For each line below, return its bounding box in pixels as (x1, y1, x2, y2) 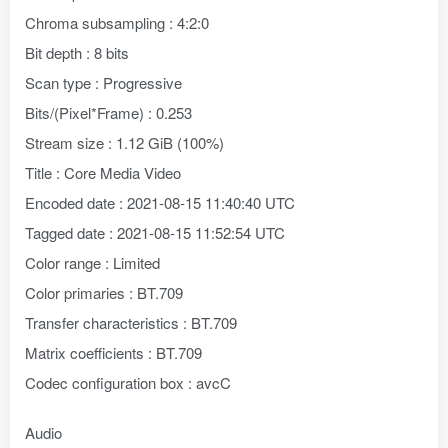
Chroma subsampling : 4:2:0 (25, 12, 209, 33)
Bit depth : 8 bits (25, 42, 129, 63)
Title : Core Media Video (25, 162, 181, 183)
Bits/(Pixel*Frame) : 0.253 (25, 102, 192, 123)
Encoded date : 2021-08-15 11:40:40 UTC (25, 192, 295, 213)
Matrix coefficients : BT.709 (25, 342, 202, 363)
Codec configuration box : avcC (25, 372, 231, 393)
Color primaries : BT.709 (25, 282, 183, 303)
